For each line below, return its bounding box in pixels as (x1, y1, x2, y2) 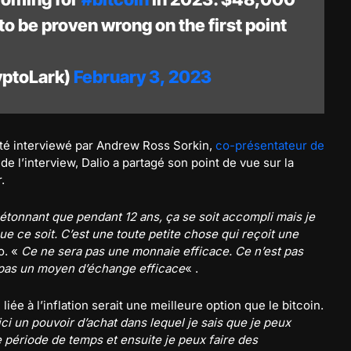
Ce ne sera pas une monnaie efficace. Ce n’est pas (21, 244, 303, 259)
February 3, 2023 (74, 67, 212, 87)
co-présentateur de (215, 138, 324, 153)
